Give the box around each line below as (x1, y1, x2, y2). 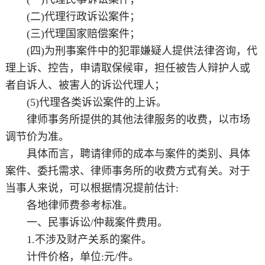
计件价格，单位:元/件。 (5, 251, 139, 263)
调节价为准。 (5, 131, 69, 143)
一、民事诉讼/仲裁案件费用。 (5, 216, 168, 229)
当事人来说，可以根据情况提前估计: (5, 182, 179, 195)
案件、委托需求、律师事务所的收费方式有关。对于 (5, 165, 250, 177)
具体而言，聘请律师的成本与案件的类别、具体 (5, 148, 250, 160)
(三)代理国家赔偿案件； (5, 28, 140, 40)
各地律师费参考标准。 (5, 199, 133, 212)
